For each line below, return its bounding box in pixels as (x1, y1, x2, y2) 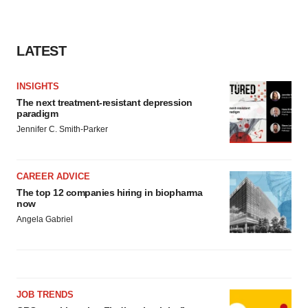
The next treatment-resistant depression (16, 97, 192, 108)
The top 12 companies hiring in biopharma (16, 187, 202, 198)
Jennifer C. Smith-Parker (16, 124, 108, 134)
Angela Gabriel (16, 214, 73, 224)
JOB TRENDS (16, 289, 74, 300)
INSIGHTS (16, 81, 59, 91)
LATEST (16, 43, 66, 58)
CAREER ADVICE (16, 171, 90, 181)
